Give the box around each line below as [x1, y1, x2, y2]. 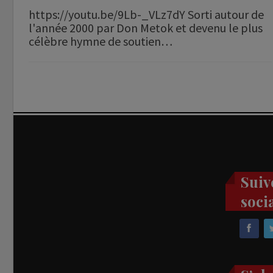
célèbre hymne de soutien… [29, 34, 172, 49]
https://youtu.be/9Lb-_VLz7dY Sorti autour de [29, 7, 264, 23]
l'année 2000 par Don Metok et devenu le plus [29, 20, 263, 36]
